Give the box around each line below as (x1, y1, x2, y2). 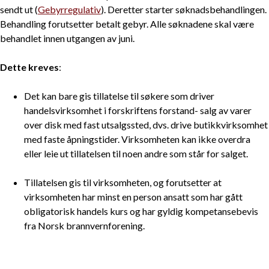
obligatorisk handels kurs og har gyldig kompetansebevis (24, 205, 258, 217)
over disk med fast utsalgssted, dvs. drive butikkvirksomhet (24, 119, 268, 131)
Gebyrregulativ (38, 4, 101, 16)
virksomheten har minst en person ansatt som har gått (24, 191, 243, 203)
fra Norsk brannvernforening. (24, 220, 145, 232)
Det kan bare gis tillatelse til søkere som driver (24, 90, 214, 102)
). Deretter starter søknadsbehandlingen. (101, 4, 267, 16)
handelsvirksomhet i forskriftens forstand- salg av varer (24, 104, 252, 116)
